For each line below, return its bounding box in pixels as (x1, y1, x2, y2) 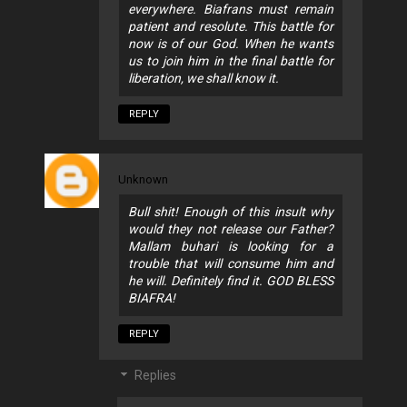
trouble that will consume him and (128, 256, 333, 272)
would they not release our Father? (128, 222, 333, 237)
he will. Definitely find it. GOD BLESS (128, 273, 333, 289)
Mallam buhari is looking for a (128, 239, 333, 254)
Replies (134, 368, 177, 383)
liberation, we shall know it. (128, 71, 279, 86)
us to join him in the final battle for (128, 54, 333, 69)
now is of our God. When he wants (128, 36, 333, 52)
